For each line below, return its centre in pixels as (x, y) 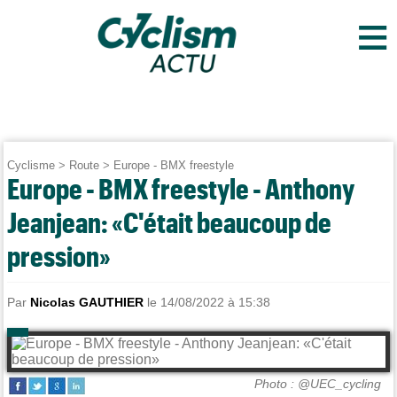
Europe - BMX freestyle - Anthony (181, 188)
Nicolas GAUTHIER (87, 303)
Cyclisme (31, 165)
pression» (59, 256)
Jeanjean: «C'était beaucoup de (170, 222)
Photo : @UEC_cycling (317, 383)
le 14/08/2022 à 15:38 (207, 303)
